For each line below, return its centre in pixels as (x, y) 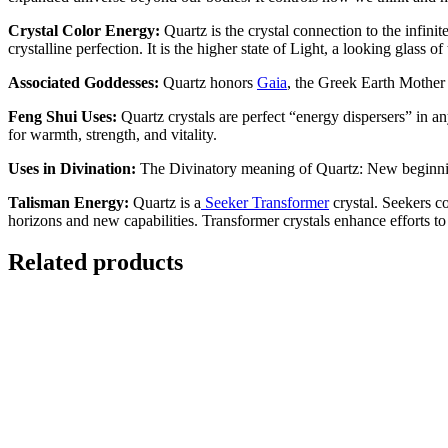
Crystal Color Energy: (86, 30)
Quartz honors (210, 82)
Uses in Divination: (74, 168)
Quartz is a (167, 202)
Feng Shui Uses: (64, 116)
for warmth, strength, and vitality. (112, 134)
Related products (95, 262)
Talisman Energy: (70, 202)
